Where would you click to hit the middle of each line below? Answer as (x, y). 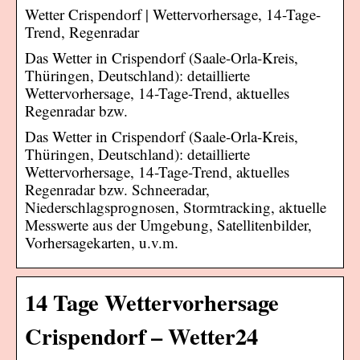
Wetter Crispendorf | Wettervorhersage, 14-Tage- (173, 14)
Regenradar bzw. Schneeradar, (117, 189)
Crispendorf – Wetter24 (141, 335)
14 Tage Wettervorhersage (152, 302)
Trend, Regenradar (82, 31)
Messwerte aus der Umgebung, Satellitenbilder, (168, 224)
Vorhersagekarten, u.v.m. (102, 242)
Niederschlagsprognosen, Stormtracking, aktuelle (176, 207)
